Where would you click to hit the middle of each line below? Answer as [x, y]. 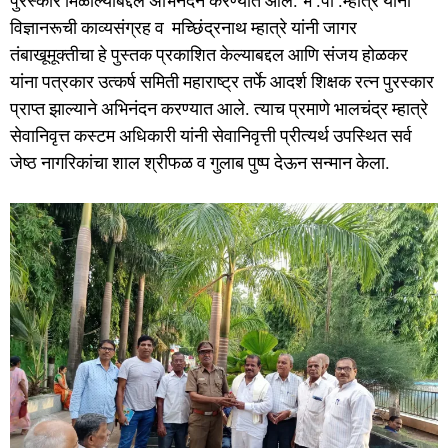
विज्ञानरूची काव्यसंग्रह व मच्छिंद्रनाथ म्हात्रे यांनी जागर [183, 27]
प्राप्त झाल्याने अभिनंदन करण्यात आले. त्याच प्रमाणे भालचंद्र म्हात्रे [219, 108]
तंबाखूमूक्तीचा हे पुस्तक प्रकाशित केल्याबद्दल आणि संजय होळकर [209, 54]
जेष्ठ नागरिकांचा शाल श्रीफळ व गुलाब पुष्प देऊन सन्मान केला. [200, 162]
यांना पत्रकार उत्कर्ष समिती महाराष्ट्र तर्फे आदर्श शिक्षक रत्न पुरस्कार [222, 81]
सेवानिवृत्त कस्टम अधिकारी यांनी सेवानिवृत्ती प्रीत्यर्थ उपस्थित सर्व [211, 135]
